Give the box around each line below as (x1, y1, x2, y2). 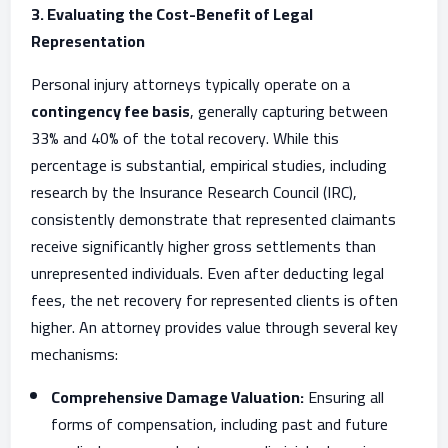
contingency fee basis (31, 96, 190, 126)
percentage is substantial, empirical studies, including (31, 150, 387, 180)
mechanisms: (31, 339, 118, 369)
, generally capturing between (190, 96, 388, 126)
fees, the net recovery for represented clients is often (31, 285, 398, 315)
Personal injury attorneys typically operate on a (31, 69, 350, 99)
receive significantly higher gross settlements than (31, 231, 376, 261)
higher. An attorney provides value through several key (31, 312, 398, 342)
